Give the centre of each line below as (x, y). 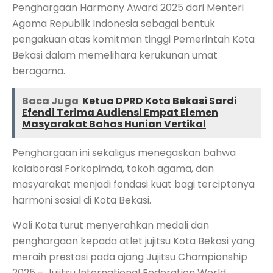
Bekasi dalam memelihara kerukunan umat (115, 55)
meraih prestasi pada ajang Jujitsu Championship (130, 257)
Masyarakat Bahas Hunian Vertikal (114, 124)
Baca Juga (50, 101)
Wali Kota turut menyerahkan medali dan (111, 225)
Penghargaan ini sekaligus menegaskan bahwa (124, 152)
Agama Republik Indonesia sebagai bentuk (114, 23)
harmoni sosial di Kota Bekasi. (82, 200)
